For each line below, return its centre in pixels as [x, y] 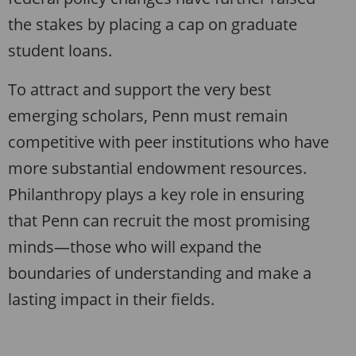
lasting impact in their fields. [111, 300]
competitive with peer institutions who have [168, 142]
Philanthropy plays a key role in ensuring [156, 195]
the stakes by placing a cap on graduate [153, 25]
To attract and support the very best [139, 90]
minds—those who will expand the [135, 247]
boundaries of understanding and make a [160, 273]
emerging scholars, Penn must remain [148, 116]
